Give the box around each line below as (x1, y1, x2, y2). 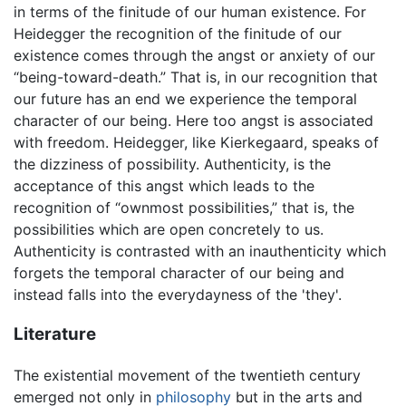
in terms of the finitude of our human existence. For (14, 2, 366, 21)
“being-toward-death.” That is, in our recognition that (14, 67, 378, 86)
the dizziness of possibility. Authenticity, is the (14, 154, 331, 173)
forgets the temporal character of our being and (14, 263, 344, 282)
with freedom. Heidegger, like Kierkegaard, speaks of (14, 132, 379, 151)
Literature (14, 324, 96, 345)
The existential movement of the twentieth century (14, 365, 361, 384)
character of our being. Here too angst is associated (14, 111, 373, 130)
